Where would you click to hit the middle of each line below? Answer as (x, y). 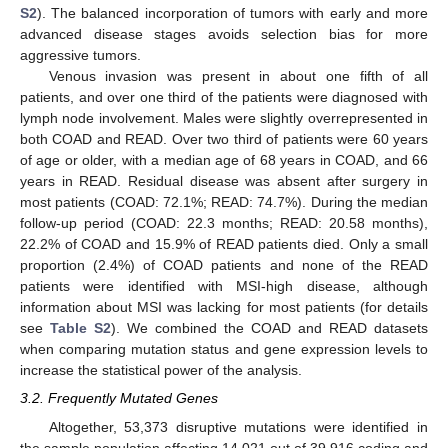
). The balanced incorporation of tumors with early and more (232, 13)
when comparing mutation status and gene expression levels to (224, 349)
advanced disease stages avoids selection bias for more (224, 34)
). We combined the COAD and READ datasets (269, 328)
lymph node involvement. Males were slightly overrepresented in (224, 118)
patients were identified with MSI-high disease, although (224, 286)
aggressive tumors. (80, 55)
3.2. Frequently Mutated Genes (119, 398)
